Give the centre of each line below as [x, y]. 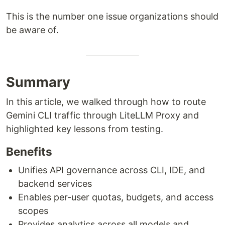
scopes [33, 211]
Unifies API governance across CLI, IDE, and [111, 170]
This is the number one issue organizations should [112, 17]
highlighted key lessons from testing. [85, 129]
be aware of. [32, 30]
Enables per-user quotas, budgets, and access [116, 197]
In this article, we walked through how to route [106, 102]
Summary [38, 82]
